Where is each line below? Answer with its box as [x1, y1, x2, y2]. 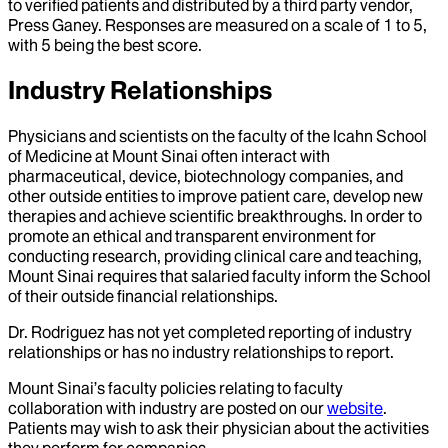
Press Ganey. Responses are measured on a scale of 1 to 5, [8, 14, 427, 35]
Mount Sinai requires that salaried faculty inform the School [8, 265, 431, 286]
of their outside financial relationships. [8, 285, 278, 306]
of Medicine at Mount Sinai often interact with [8, 145, 330, 166]
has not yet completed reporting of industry [105, 321, 412, 342]
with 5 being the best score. [8, 34, 202, 55]
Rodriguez [31, 321, 105, 342]
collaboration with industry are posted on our [8, 397, 324, 418]
